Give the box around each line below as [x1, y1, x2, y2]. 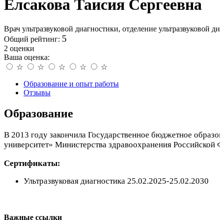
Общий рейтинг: [4, 34, 62, 43]
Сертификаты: [4, 158, 60, 168]
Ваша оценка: [4, 53, 50, 61]
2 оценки [4, 44, 34, 53]
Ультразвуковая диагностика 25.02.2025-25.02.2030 [24, 176, 209, 186]
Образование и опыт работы [24, 79, 119, 88]
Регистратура [4, 193, 49, 202]
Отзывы [24, 88, 51, 97]
